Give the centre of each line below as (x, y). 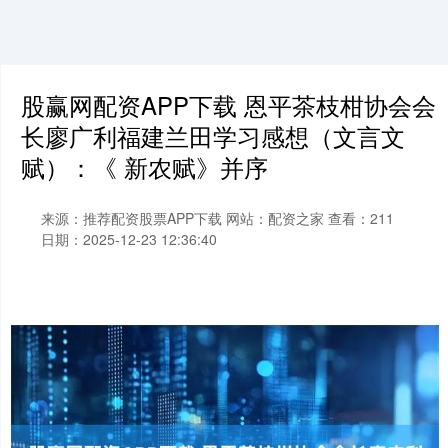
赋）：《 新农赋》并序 (144, 167)
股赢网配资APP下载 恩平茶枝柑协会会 (228, 105)
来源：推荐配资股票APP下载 (133, 218)
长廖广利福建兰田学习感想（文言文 (213, 136)
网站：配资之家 (275, 218)
